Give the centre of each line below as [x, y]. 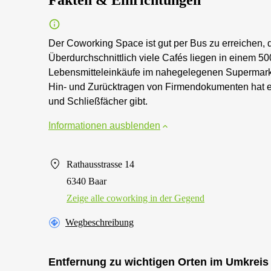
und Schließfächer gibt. [98, 101]
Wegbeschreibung [100, 222]
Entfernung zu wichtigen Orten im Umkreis [158, 262]
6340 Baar [87, 181]
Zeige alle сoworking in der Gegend [135, 198]
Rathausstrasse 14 [100, 164]
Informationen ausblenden [104, 126]
